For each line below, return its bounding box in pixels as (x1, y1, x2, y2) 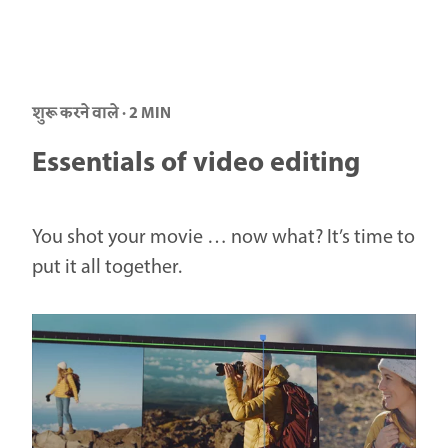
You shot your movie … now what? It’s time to (32, 222, 415, 254)
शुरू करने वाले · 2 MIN (32, 101, 171, 127)
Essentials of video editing (32, 140, 360, 187)
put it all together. (32, 252, 182, 284)
